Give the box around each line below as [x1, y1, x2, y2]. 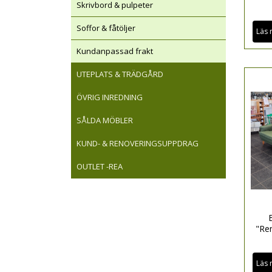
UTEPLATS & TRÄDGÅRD [76, 69, 163, 80]
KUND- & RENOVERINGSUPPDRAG [76, 138, 199, 149]
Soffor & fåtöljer [76, 22, 135, 34]
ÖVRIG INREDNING [76, 92, 143, 103]
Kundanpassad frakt [76, 46, 153, 57]
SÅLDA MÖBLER [76, 115, 133, 126]
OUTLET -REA [76, 161, 123, 172]
